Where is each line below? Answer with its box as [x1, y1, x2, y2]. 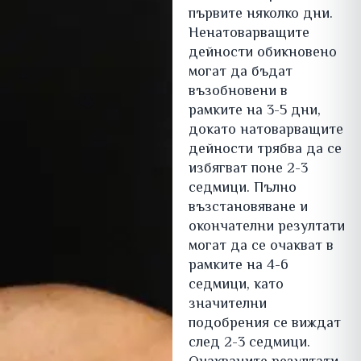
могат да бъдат [188, 61, 293, 85]
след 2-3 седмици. [188, 332, 310, 355]
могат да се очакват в [188, 235, 334, 259]
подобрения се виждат [188, 313, 341, 336]
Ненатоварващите [188, 23, 309, 46]
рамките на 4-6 [188, 255, 288, 278]
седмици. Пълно [188, 177, 297, 201]
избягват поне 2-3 [188, 158, 308, 181]
